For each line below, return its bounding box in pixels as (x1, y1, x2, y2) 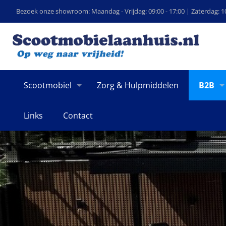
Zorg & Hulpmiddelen (97, 79, 179, 91)
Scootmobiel (24, 79, 72, 91)
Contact (63, 109, 93, 121)
